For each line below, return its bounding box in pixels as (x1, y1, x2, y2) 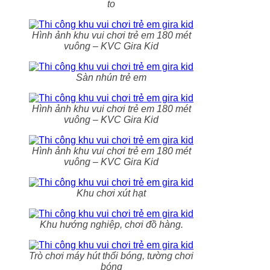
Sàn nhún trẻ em (76, 72, 146, 83)
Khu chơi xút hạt (77, 187, 146, 198)
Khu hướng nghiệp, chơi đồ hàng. (39, 219, 183, 230)
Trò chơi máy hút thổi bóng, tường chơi (29, 250, 193, 261)
